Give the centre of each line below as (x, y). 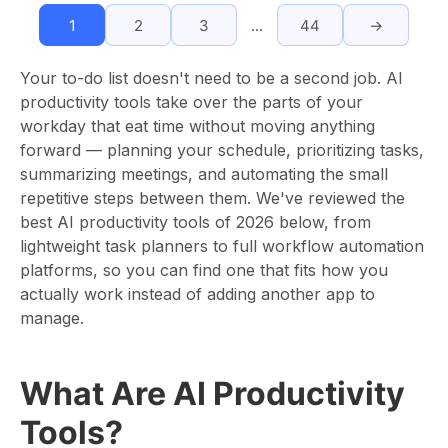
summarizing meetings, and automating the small (204, 174)
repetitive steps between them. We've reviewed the (212, 198)
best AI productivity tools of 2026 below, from (195, 222)
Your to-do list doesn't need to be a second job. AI (211, 78)
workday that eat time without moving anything (197, 126)
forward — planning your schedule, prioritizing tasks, (222, 150)
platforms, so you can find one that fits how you (204, 270)
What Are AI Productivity (212, 393)
